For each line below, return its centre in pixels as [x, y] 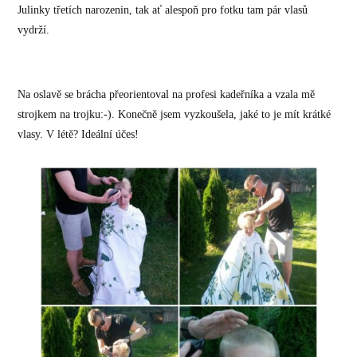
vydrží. [35, 30]
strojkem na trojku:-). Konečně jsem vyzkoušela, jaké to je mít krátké [175, 115]
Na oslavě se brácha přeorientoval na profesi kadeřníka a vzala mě [167, 95]
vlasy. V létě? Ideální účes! [78, 135]
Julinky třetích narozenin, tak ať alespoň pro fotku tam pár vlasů [163, 10]
